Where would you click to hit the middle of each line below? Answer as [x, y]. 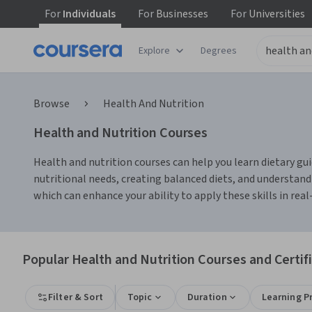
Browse [52, 104]
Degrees [219, 50]
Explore [154, 50]
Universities [276, 14]
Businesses [181, 14]
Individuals [88, 14]
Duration [207, 297]
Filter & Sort [76, 297]
